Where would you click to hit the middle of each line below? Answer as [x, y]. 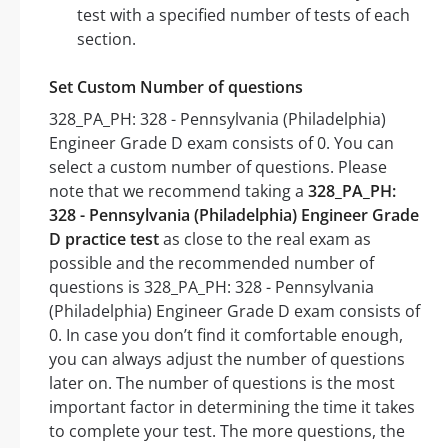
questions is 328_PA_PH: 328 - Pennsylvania [211, 287]
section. [106, 39]
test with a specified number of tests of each [243, 15]
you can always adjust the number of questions [227, 359]
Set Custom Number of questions [176, 87]
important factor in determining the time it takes [232, 407]
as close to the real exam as [265, 239]
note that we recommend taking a [178, 191]
